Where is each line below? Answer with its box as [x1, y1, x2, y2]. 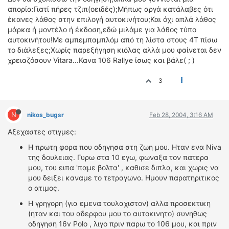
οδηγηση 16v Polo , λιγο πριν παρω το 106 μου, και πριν [28, 219, 217, 228]
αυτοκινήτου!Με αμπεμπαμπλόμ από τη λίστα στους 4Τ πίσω [8, 35, 217, 44]
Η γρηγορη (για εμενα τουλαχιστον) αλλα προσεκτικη [28, 199, 211, 208]
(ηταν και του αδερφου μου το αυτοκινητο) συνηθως [28, 209, 207, 218]
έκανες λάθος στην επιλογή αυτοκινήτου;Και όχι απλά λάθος [8, 15, 216, 24]
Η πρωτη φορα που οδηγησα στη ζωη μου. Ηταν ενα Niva [28, 143, 221, 151]
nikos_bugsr [27, 111, 64, 119]
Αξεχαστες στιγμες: [8, 127, 76, 136]
